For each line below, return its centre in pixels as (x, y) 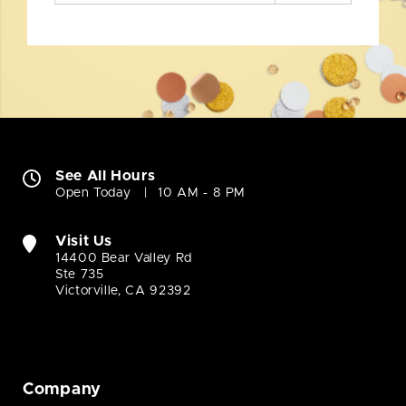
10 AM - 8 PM (202, 193)
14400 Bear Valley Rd (124, 259)
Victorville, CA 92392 (123, 291)
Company (63, 390)
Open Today (93, 193)
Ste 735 (80, 275)
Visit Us (84, 242)
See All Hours (106, 176)
